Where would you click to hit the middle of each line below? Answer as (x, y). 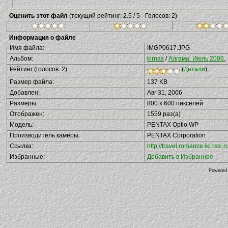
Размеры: (24, 103)
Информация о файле (42, 38)
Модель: (22, 125)
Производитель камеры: (45, 135)
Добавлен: (25, 93)
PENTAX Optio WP (173, 125)
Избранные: (27, 157)
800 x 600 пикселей (175, 103)
